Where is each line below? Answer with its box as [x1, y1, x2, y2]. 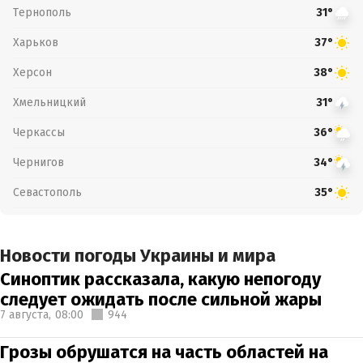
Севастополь [13, 185, 82, 199]
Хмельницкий [13, 95, 86, 109]
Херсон [13, 65, 52, 79]
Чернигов [13, 155, 64, 169]
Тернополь [13, 5, 71, 19]
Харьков [13, 35, 58, 49]
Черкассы [13, 125, 65, 139]
